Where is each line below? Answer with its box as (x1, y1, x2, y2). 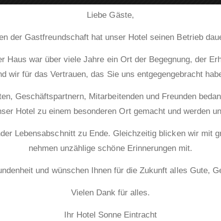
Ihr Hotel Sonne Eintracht (64, 210, 157, 220)
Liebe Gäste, (87, 10, 134, 20)
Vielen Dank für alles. (71, 187, 150, 197)
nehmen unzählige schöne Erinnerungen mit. (28, 143, 193, 153)
